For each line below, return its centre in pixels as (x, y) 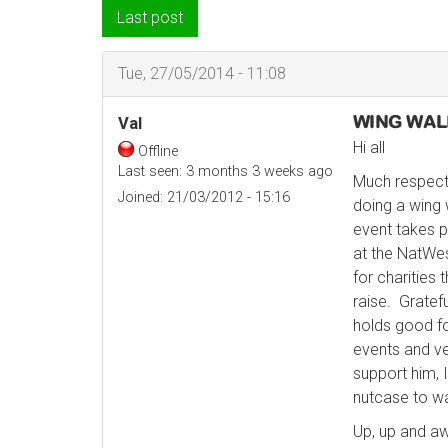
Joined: (140, 198)
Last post (150, 18)
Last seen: (150, 172)
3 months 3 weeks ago (257, 172)
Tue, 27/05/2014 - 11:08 (202, 74)
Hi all (369, 148)
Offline (158, 152)
